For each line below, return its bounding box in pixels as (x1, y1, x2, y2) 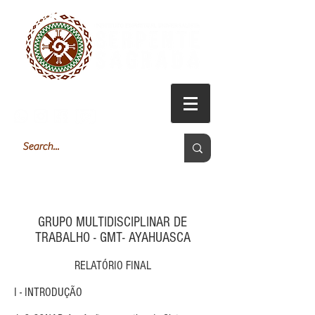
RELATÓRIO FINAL (74, 258, 151, 272)
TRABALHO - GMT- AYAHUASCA (34, 229, 191, 245)
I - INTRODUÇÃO (14, 285, 82, 299)
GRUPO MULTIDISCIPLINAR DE (38, 214, 187, 230)
